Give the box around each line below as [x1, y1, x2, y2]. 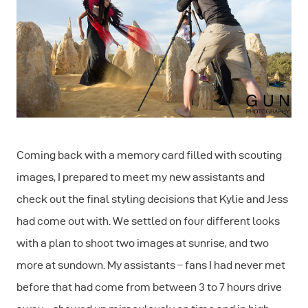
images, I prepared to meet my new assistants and [16, 170, 265, 183]
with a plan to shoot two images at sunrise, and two [16, 236, 269, 249]
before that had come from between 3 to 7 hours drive [16, 280, 282, 293]
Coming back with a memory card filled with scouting [16, 148, 282, 161]
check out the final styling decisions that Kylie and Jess [16, 192, 288, 205]
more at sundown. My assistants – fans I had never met [16, 258, 285, 271]
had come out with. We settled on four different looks [16, 214, 280, 227]
